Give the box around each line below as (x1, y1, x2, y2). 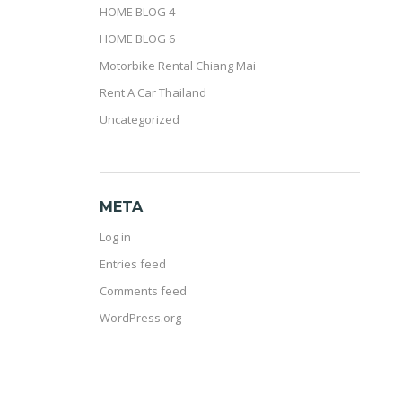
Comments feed (100, 283, 187, 299)
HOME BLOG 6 (100, 31, 175, 47)
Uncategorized (100, 111, 179, 127)
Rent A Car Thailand (100, 84, 206, 100)
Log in (100, 229, 131, 245)
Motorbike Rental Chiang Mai (100, 57, 256, 74)
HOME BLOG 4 (100, 4, 175, 20)
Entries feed (100, 256, 166, 272)
